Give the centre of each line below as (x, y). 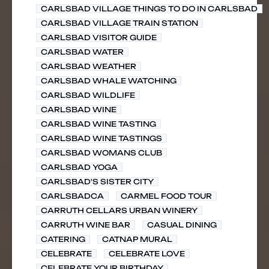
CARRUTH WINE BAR (86, 225)
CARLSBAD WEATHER (89, 66)
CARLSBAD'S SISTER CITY (97, 182)
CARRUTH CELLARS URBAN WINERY (119, 210)
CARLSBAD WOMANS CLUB (101, 153)
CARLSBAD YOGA (79, 167)
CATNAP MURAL (137, 239)
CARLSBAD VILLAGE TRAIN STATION (119, 23)
